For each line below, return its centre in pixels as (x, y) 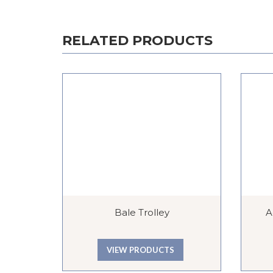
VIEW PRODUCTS (140, 250)
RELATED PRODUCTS (137, 41)
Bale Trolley (142, 213)
